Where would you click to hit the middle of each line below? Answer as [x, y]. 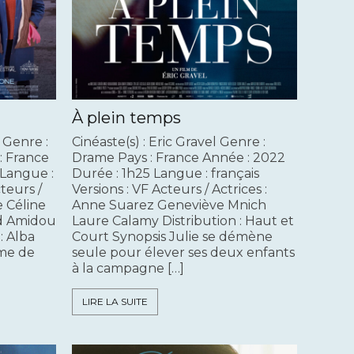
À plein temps [126, 118]
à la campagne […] [128, 269]
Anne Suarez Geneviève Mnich [169, 205]
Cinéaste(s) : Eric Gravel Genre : [169, 142]
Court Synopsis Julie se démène [172, 237]
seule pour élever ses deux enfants [183, 253]
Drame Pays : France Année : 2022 [179, 158]
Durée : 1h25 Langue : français [166, 174]
